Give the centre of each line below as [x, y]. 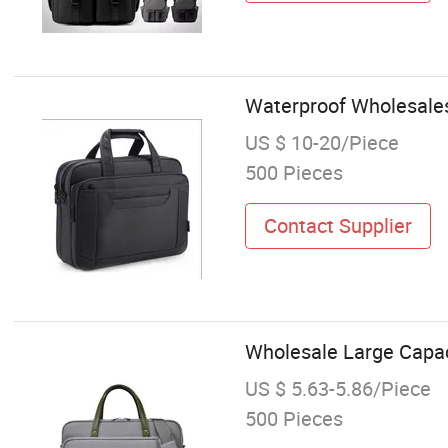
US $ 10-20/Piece [321, 143]
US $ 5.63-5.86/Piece [337, 388]
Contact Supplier [337, 225]
